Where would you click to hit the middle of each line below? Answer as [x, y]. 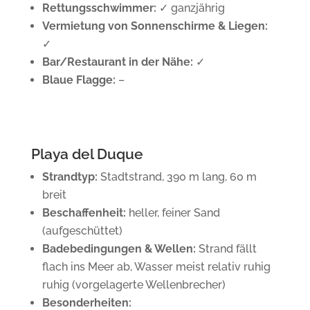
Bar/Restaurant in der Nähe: [117, 62]
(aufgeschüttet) [82, 231]
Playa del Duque [87, 154]
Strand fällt [226, 249]
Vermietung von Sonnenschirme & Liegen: [155, 26]
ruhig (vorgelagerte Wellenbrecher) [134, 285]
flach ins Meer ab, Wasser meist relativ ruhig [156, 267]
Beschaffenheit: [84, 213]
